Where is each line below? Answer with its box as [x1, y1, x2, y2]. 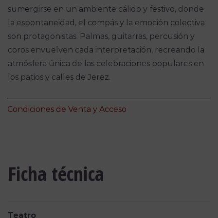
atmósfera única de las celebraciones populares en [7, 59, 204, 69]
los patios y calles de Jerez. [7, 73, 110, 82]
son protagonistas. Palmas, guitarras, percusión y [7, 32, 195, 41]
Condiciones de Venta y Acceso [7, 105, 127, 114]
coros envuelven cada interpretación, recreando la [7, 45, 204, 55]
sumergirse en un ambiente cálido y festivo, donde [7, 4, 204, 14]
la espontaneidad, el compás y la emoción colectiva [7, 18, 205, 28]
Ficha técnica [7, 160, 104, 187]
